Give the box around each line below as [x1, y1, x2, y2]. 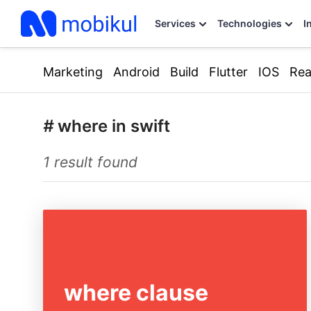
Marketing [43, 64, 103, 79]
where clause [64, 279, 208, 306]
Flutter [209, 64, 248, 79]
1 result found [43, 153, 137, 171]
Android [113, 64, 160, 79]
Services [155, 17, 196, 29]
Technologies [217, 17, 282, 29]
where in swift [58, 116, 170, 136]
